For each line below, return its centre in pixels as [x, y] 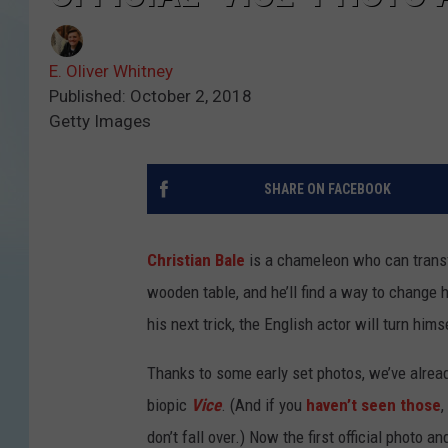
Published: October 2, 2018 [150, 96]
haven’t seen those [373, 405]
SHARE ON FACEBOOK [327, 189]
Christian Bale [196, 260]
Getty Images [100, 121]
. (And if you [263, 405]
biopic [169, 405]
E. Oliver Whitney [111, 71]
